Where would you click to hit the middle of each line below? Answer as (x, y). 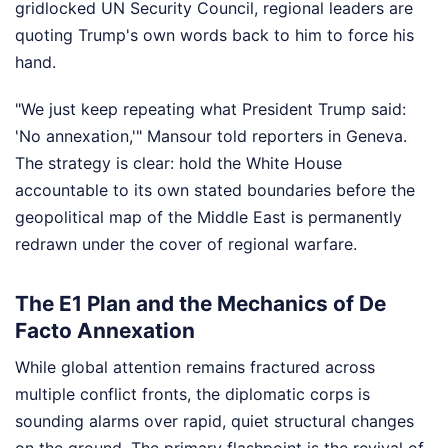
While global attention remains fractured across (195, 367)
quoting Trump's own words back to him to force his (214, 35)
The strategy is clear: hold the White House (178, 163)
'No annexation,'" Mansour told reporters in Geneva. (211, 136)
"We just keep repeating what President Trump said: (210, 109)
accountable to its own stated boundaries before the (215, 190)
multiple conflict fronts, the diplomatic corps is (192, 394)
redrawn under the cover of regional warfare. (186, 244)
